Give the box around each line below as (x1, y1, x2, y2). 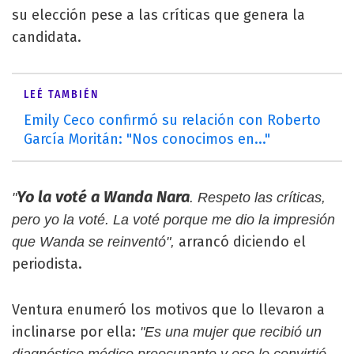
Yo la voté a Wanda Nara (17, 187, 190, 206)
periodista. (12, 255, 82, 273)
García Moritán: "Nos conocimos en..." (24, 130, 270, 148)
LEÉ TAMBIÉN (24, 88, 99, 101)
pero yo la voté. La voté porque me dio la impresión (12, 212, 335, 228)
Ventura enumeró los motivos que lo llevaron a (12, 301, 325, 318)
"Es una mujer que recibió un (140, 324, 322, 340)
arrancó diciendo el (175, 233, 306, 250)
